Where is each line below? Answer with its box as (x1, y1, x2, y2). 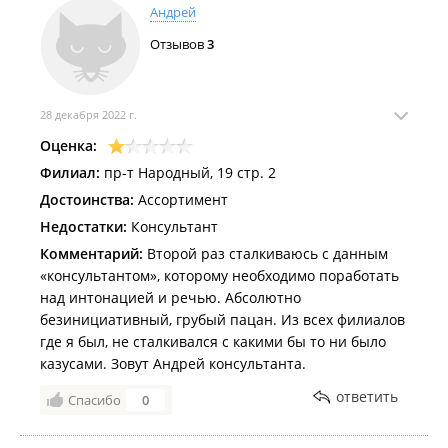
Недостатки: (40, 217, 127, 236)
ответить (336, 387, 398, 406)
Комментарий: (40, 244, 143, 263)
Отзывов (150, 35, 207, 53)
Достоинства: (40, 190, 134, 209)
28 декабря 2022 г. (40, 107, 137, 122)
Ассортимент (134, 190, 228, 209)
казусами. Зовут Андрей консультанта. (40, 354, 306, 373)
